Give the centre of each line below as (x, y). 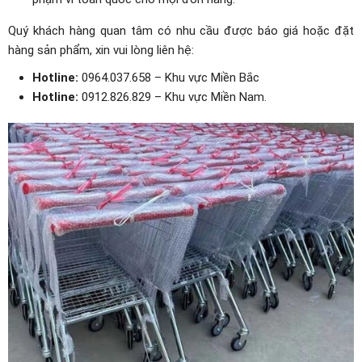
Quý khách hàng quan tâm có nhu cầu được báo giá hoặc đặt (181, 31)
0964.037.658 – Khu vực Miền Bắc (169, 78)
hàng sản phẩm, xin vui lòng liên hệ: (101, 51)
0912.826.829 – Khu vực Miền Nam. (173, 97)
